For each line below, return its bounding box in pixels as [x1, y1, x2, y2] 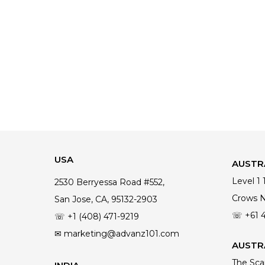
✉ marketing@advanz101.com [54, 228, 179, 240]
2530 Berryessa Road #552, [54, 177, 164, 188]
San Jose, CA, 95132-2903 [54, 194, 157, 205]
